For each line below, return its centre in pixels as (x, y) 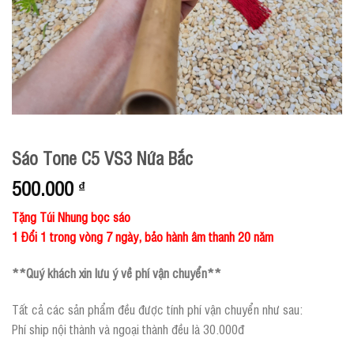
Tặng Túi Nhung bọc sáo (71, 217)
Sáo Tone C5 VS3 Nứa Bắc (102, 158)
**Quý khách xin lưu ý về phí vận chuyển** (117, 272)
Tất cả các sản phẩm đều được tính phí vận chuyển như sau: (157, 309)
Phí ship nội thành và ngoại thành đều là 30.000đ (128, 328)
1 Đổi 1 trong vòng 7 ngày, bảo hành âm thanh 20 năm (143, 237)
